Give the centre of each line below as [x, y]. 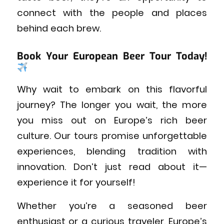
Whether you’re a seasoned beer [112, 205]
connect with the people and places [112, 13]
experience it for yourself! [76, 182]
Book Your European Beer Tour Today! [112, 56]
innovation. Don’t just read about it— [112, 166]
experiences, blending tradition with [112, 151]
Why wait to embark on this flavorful [112, 89]
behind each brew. [59, 28]
